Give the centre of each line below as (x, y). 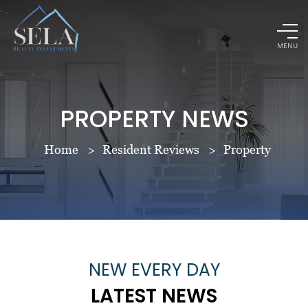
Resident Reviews (151, 150)
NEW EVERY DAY (154, 270)
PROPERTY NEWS (154, 119)
